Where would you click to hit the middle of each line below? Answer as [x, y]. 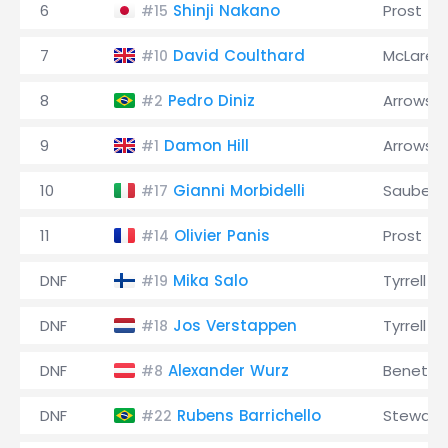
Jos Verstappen [235, 325]
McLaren [413, 55]
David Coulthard [239, 55]
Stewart [413, 415]
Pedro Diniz [211, 100]
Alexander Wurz [228, 370]
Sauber [409, 190]
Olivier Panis [222, 235]
